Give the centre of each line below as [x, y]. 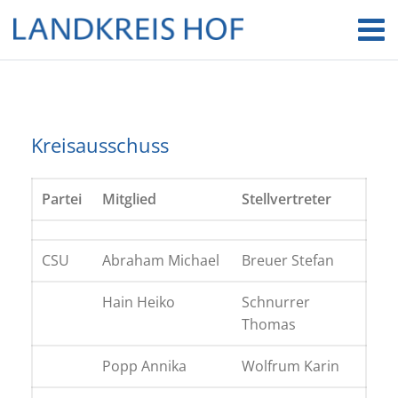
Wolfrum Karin [291, 366]
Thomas [269, 324]
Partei [62, 199]
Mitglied [129, 199]
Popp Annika [144, 366]
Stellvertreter [287, 199]
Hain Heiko [139, 302]
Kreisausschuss [100, 145]
